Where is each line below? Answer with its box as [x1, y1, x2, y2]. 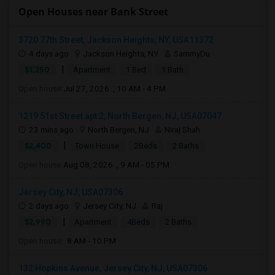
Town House [75, 141, 119, 150]
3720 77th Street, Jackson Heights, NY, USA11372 [18, 35, 214, 45]
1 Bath [161, 65, 184, 74]
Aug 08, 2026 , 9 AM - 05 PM [63, 160, 169, 169]
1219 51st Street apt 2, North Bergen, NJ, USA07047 [18, 111, 222, 121]
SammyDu [174, 48, 210, 58]
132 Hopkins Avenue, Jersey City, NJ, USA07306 [18, 263, 207, 273]
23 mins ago [29, 125, 74, 134]
